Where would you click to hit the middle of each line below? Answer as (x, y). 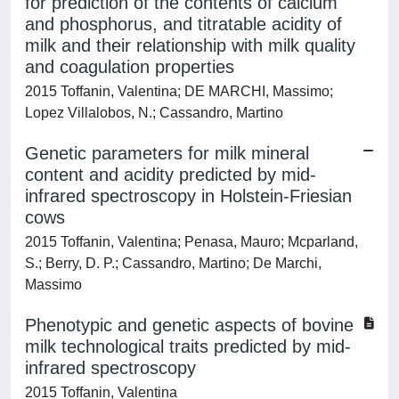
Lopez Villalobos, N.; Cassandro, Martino (154, 113)
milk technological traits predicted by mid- (188, 346)
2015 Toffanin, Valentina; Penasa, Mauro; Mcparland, (191, 242)
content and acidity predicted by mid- (171, 175)
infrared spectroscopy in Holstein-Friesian (188, 196)
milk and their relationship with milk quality (190, 45)
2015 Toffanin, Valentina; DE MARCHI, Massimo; (179, 91)
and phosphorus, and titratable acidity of (183, 24)
